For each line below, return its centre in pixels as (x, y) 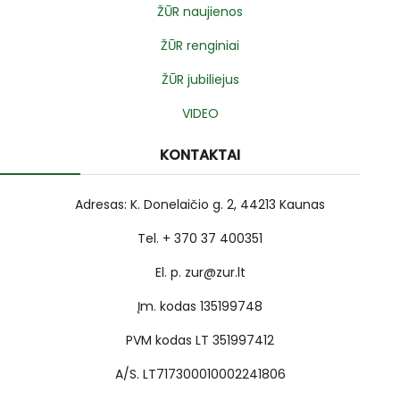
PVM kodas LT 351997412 (200, 341)
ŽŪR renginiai (200, 46)
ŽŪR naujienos (200, 12)
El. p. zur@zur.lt (200, 273)
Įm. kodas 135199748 (200, 307)
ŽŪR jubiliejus (200, 80)
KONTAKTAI (200, 155)
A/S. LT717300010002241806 (200, 375)
